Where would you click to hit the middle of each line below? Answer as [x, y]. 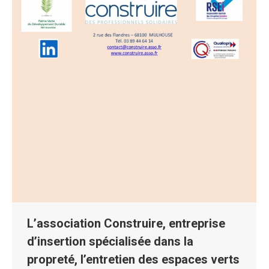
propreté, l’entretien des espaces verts [133, 260]
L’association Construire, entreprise [126, 224]
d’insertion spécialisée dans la [110, 242]
